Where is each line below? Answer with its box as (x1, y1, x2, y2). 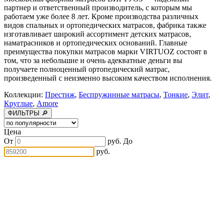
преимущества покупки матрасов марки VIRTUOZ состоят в (4, 47, 207, 56)
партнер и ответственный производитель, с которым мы (4, 3, 192, 12)
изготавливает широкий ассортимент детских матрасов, (4, 30, 191, 39)
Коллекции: (4, 90, 45, 99)
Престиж (45, 90, 75, 99)
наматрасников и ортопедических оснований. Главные (4, 39, 187, 47)
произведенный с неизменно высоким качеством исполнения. (4, 74, 212, 83)
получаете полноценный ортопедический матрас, (4, 65, 170, 74)
